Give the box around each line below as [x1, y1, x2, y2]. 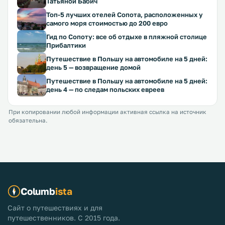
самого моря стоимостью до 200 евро [46, 19, 168, 27]
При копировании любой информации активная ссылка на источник [9, 108, 206, 116]
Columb [21, 185, 55, 197]
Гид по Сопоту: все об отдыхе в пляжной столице [46, 33, 207, 41]
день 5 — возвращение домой [46, 63, 141, 71]
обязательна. [9, 117, 47, 124]
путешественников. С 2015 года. [8, 213, 120, 222]
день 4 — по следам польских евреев [46, 85, 164, 93]
